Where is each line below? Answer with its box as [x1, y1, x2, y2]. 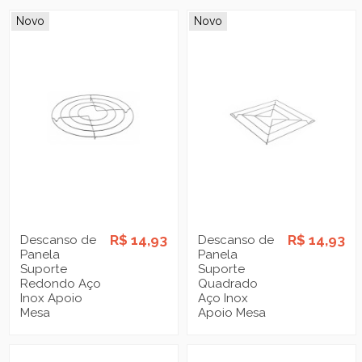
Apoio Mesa [198, 305, 267, 320]
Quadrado [198, 276, 259, 291]
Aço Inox [198, 290, 249, 305]
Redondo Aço [20, 276, 102, 291]
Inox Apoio [20, 290, 83, 305]
